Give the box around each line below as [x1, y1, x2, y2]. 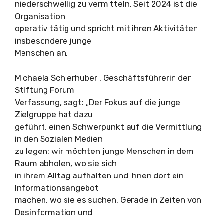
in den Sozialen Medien [15, 133, 103, 144]
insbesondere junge [15, 36, 91, 45]
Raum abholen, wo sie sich [15, 158, 117, 168]
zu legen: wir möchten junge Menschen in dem [15, 146, 194, 156]
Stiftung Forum [15, 85, 74, 95]
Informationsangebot [15, 182, 99, 193]
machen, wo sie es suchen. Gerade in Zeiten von [15, 195, 201, 205]
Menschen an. [15, 48, 68, 58]
